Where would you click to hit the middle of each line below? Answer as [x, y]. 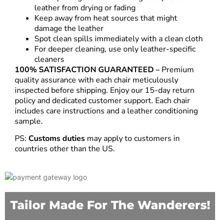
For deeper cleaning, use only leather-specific [115, 49]
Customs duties [57, 139]
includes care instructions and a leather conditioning [106, 111]
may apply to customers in [132, 139]
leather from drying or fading [85, 8]
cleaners [49, 59]
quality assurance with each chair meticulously [96, 80]
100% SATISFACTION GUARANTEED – [87, 69]
